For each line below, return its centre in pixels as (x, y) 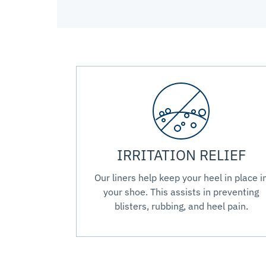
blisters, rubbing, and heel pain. (181, 206)
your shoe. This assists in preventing (181, 192)
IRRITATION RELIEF (181, 155)
